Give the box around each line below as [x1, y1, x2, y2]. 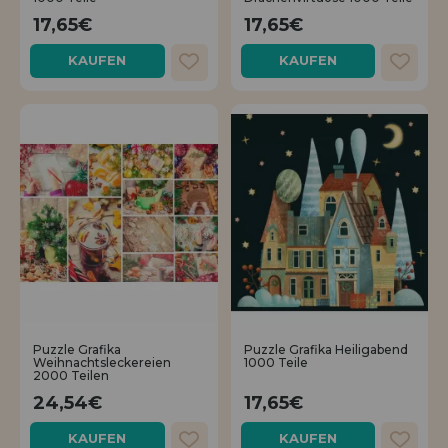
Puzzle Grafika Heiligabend [243, 342, 408, 358]
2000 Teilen [33, 368, 109, 384]
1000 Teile [243, 355, 308, 371]
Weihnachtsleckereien [33, 355, 171, 371]
